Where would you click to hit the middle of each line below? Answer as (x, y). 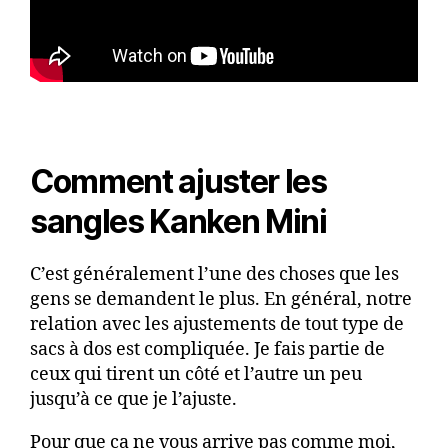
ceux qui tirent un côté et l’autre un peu (196, 375)
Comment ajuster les (178, 182)
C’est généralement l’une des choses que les (214, 275)
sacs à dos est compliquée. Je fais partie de (207, 350)
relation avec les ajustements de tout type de (217, 325)
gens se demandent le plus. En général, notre (221, 300)
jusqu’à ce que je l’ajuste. (133, 400)
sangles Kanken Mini (178, 222)
